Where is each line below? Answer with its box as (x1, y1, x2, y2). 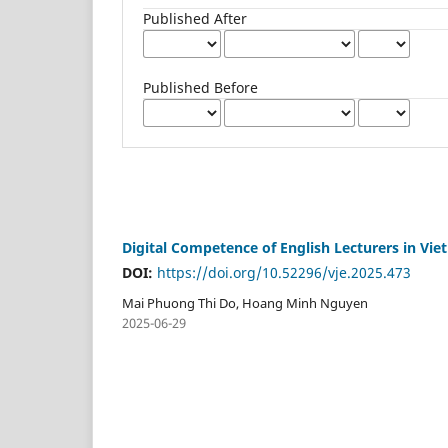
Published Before (143, 77, 259, 97)
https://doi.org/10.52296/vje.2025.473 (157, 262, 411, 282)
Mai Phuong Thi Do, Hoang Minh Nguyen (122, 293, 368, 312)
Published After (143, 8, 248, 28)
